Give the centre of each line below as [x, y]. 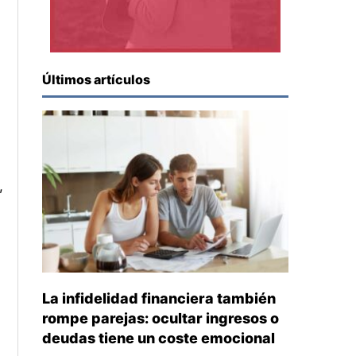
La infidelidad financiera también [159, 298]
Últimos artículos [97, 80]
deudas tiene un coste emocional [159, 338]
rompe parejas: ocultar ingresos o [161, 318]
